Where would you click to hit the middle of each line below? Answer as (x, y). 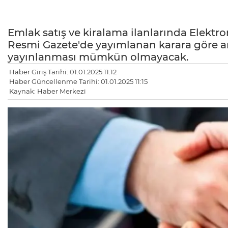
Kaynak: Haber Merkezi (48, 91)
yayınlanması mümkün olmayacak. (98, 57)
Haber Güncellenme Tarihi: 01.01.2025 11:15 (78, 81)
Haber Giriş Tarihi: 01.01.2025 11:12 (63, 72)
